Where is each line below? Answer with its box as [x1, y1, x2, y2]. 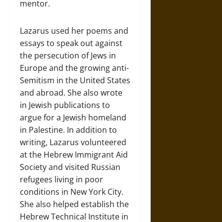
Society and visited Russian [20, 161, 120, 172]
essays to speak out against [20, 37, 122, 49]
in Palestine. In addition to [20, 124, 117, 135]
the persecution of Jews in [20, 50, 116, 61]
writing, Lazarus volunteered [20, 136, 126, 148]
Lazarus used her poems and [20, 25, 128, 36]
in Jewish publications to [20, 99, 110, 111]
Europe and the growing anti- [20, 62, 129, 73]
